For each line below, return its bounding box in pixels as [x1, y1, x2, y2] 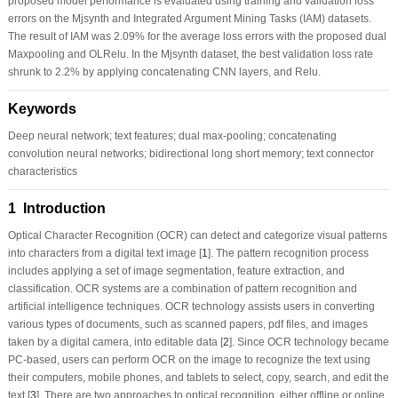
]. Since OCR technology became [228, 335, 389, 348]
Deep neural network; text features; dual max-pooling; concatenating [7, 129, 337, 142]
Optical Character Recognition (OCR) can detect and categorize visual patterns [7, 228, 387, 242]
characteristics [7, 164, 77, 178]
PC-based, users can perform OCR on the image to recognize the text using [7, 353, 370, 366]
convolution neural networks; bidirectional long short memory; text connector [7, 147, 374, 160]
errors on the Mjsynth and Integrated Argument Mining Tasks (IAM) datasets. [7, 12, 371, 25]
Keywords [7, 100, 76, 116]
